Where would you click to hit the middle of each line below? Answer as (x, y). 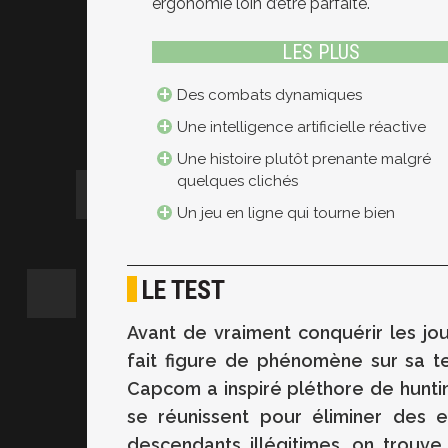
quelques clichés (237, 181)
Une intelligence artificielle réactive (301, 127)
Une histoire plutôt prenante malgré (304, 159)
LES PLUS (320, 52)
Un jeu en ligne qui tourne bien (286, 213)
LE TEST (183, 290)
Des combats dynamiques (269, 95)
